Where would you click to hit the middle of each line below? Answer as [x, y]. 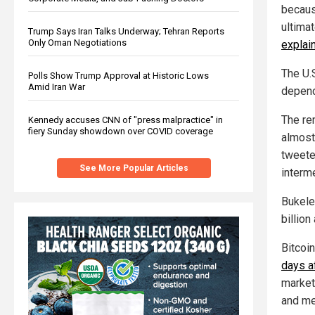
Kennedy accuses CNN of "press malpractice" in [126, 120]
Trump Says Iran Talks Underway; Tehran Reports [126, 31]
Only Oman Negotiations [77, 42]
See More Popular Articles [134, 168]
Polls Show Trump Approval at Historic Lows [118, 75]
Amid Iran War [57, 86]
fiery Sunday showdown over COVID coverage [121, 131]
